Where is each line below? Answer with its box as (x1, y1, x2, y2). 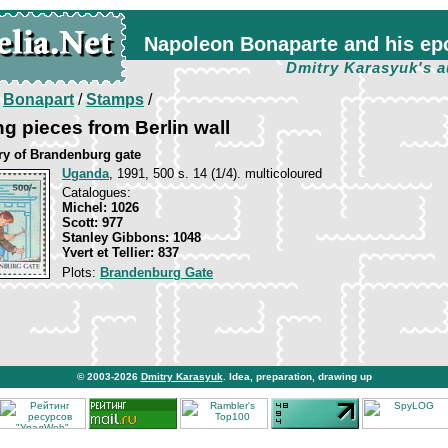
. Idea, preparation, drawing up (222, 371, 372, 382)
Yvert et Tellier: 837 (62, 245, 179, 260)
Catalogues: (62, 185, 131, 200)
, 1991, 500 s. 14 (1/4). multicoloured (109, 166, 322, 181)
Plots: (62, 265, 100, 280)
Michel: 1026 (62, 200, 139, 215)
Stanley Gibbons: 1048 (62, 230, 201, 245)
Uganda (62, 166, 109, 181)
